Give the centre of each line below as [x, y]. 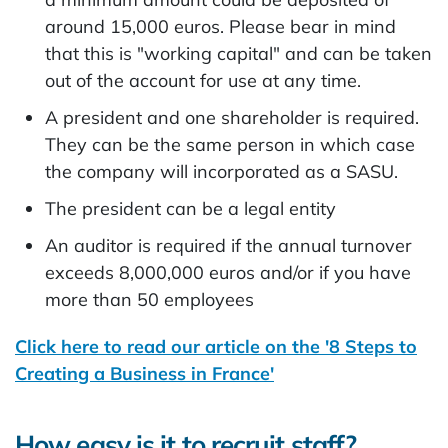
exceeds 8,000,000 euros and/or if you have [228, 272]
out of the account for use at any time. [203, 80]
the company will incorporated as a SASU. [221, 171]
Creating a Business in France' [144, 373]
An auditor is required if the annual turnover [228, 245]
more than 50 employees [149, 299]
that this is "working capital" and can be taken [238, 53]
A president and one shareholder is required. [232, 117]
